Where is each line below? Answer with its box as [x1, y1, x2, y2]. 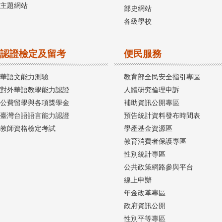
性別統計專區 [124, 150, 166, 159]
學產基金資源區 [124, 124, 172, 133]
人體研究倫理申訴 [124, 86, 179, 94]
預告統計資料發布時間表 [124, 111, 200, 120]
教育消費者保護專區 [124, 137, 186, 146]
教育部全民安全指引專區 [124, 73, 200, 81]
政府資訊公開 [124, 202, 166, 210]
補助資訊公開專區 [124, 99, 179, 107]
